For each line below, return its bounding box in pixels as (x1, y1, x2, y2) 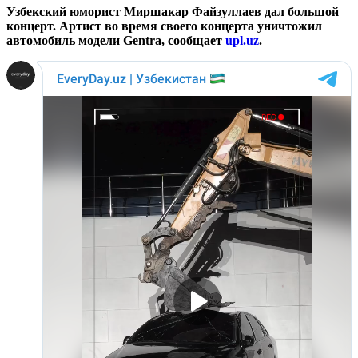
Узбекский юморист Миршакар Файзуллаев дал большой (6, 4, 339, 18)
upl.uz (225, 33, 259, 47)
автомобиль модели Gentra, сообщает (6, 33, 225, 47)
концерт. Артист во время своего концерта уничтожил (6, 18, 322, 33)
